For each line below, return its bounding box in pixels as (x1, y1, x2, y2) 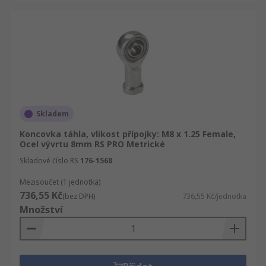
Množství (20, 203, 63, 216)
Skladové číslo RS (20, 156, 78, 166)
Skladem (36, 109, 69, 119)
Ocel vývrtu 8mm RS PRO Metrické (20, 138, 165, 150)
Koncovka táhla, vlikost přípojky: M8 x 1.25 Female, (20, 128, 236, 140)
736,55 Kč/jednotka (182, 191, 246, 201)
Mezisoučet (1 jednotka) (20, 177, 100, 187)
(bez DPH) (62, 191, 95, 201)
